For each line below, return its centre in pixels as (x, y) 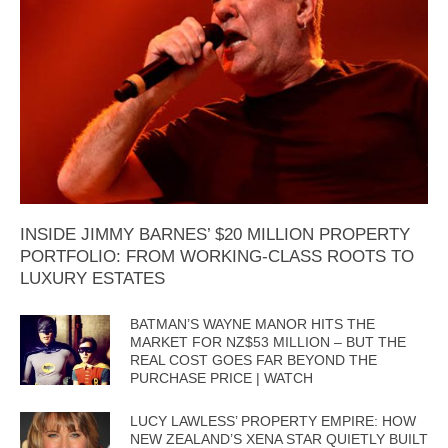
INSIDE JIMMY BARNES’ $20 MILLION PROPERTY (215, 234)
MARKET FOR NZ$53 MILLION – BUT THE (268, 341)
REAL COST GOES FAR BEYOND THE (253, 359)
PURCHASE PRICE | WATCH (221, 377)
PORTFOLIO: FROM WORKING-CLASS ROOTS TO (217, 256)
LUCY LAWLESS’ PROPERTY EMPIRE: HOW (273, 420)
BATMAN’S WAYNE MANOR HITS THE (252, 323)
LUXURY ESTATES (92, 278)
